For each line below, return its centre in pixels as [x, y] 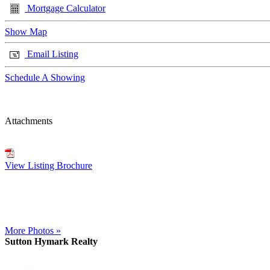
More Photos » [33, 231]
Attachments [29, 121]
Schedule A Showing [45, 77]
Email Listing [52, 54]
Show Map [26, 32]
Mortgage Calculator [65, 8]
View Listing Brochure [49, 165]
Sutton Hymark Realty [51, 241]
